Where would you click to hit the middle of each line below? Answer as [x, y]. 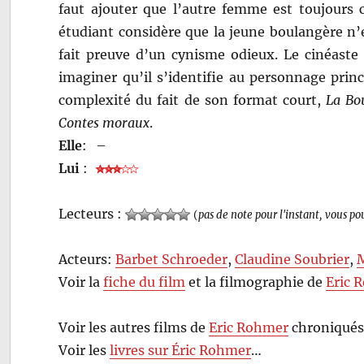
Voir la [81, 282]
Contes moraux [104, 122]
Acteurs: [87, 259]
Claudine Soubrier [292, 259]
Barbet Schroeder [172, 259]
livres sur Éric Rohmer [181, 350]
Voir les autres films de [134, 327]
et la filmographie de [256, 282]
